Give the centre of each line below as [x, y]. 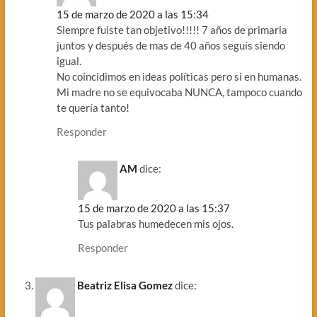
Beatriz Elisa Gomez [125, 285]
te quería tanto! [93, 107]
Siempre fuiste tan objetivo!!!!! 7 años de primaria [172, 29]
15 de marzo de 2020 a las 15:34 [132, 14]
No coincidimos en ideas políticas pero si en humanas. [179, 76]
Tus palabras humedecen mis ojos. [155, 224]
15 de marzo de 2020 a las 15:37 [154, 208]
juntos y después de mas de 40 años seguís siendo [171, 45]
